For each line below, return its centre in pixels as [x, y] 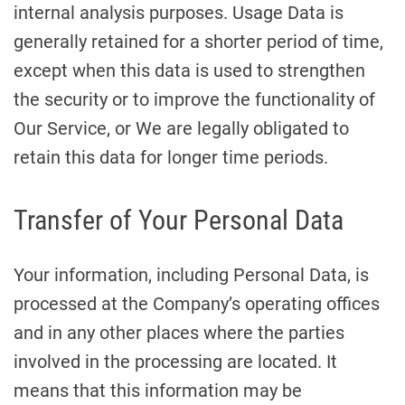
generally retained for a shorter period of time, [198, 42]
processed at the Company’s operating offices [197, 304]
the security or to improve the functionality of [194, 99]
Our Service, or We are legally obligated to [181, 128]
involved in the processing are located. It [175, 362]
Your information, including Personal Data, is [191, 275]
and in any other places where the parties [179, 333]
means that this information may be [158, 391]
